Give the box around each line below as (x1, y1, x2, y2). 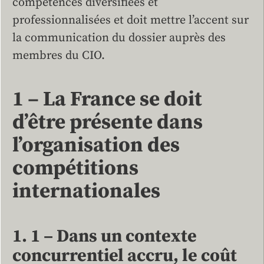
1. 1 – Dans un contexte (12, 225, 197, 248)
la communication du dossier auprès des (12, 31, 226, 46)
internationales (12, 179, 160, 205)
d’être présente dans (12, 110, 203, 136)
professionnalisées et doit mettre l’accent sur (12, 13, 249, 28)
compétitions (12, 156, 138, 182)
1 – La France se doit (12, 87, 202, 113)
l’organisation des (12, 133, 180, 159)
